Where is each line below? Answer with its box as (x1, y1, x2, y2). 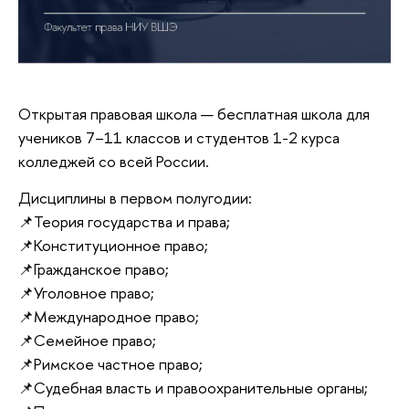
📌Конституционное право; (18, 234, 208, 256)
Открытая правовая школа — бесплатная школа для (18, 103, 370, 125)
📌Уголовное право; (18, 281, 154, 303)
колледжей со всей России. (18, 151, 209, 173)
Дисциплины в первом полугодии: (18, 186, 252, 208)
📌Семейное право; (18, 329, 156, 351)
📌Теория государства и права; (18, 210, 230, 232)
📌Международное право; (18, 305, 199, 327)
